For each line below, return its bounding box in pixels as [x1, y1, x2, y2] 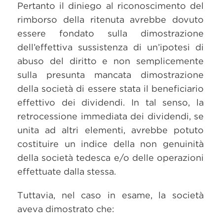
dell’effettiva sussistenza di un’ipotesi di [17, 42, 204, 52]
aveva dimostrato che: [17, 204, 114, 214]
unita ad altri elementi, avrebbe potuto [17, 125, 204, 135]
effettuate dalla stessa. [17, 166, 116, 177]
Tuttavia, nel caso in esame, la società [17, 190, 204, 200]
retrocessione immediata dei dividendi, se [17, 111, 204, 121]
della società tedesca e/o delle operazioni [17, 152, 204, 163]
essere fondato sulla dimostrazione [17, 28, 204, 38]
